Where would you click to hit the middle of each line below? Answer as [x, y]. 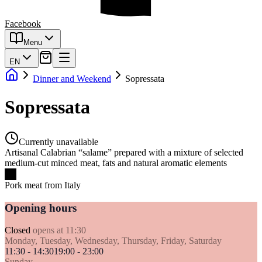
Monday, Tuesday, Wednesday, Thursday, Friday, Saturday [113, 241]
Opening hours [41, 208]
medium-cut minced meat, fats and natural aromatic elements [116, 163]
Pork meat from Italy [43, 185]
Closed [18, 230]
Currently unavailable [58, 142]
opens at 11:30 [59, 230]
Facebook [23, 24]
